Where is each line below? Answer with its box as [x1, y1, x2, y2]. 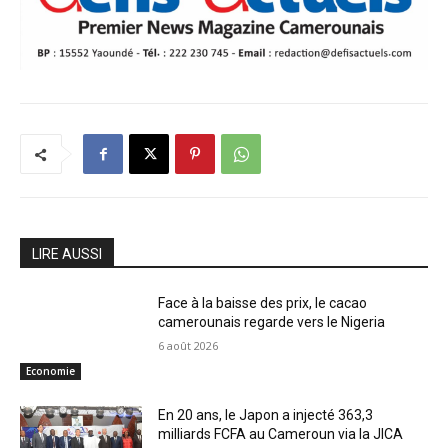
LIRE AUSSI [32, 245, 102, 262]
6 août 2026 [158, 337, 219, 353]
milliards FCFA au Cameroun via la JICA [158, 425, 404, 442]
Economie [26, 363, 75, 378]
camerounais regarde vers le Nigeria [158, 313, 386, 330]
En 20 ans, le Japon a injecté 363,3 [158, 406, 374, 423]
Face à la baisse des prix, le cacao [158, 294, 368, 311]
